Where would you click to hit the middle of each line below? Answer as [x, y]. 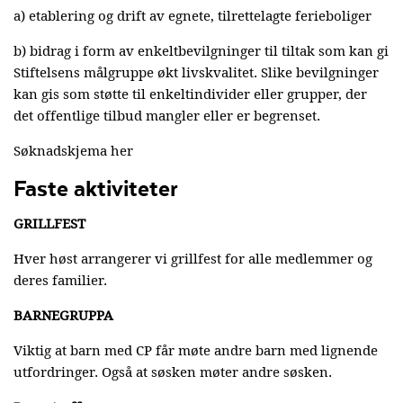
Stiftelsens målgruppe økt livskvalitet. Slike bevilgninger [196, 73]
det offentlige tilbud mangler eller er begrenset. [167, 116]
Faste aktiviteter [96, 188]
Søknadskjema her [73, 151]
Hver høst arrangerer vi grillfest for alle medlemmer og [193, 259]
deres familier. [60, 281]
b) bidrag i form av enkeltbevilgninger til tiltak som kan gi [201, 51]
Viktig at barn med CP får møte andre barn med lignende [196, 351]
